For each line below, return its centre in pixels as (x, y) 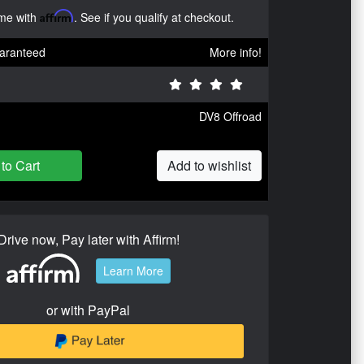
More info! (236, 52)
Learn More (133, 271)
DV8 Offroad (230, 116)
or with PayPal (88, 310)
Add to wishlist (209, 165)
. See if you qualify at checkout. (154, 17)
